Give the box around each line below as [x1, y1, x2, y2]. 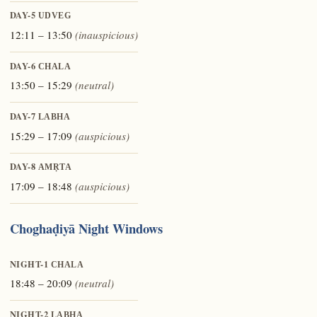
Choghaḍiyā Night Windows [9, 219, 163, 238]
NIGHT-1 [9, 257, 51, 270]
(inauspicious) [74, 27, 138, 42]
